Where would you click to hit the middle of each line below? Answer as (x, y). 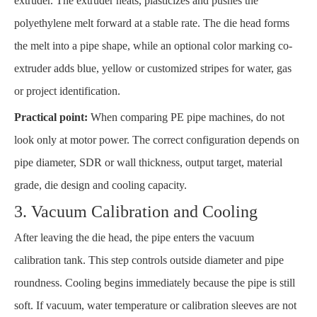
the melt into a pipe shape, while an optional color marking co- (153, 45)
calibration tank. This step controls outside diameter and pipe (149, 260)
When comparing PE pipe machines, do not (186, 117)
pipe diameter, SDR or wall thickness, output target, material (148, 162)
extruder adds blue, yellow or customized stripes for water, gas (153, 68)
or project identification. (67, 91)
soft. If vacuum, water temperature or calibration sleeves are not (155, 305)
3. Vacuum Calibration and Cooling (136, 211)
